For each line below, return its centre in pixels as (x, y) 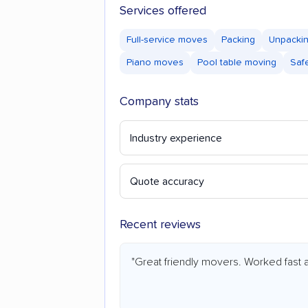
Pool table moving (237, 63)
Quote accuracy (167, 182)
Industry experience (176, 139)
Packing (238, 40)
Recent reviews (160, 225)
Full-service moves (167, 40)
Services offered (163, 11)
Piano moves (155, 63)
